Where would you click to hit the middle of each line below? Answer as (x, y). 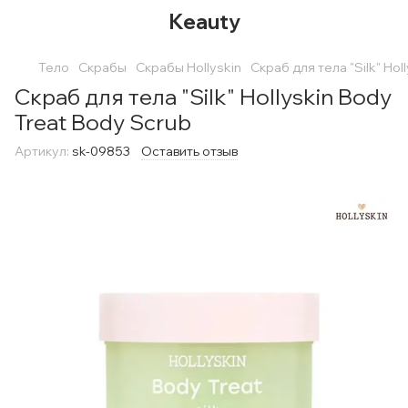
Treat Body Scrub (103, 122)
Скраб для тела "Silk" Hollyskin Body (203, 97)
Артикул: (42, 151)
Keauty (204, 21)
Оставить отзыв (189, 151)
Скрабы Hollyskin (189, 67)
